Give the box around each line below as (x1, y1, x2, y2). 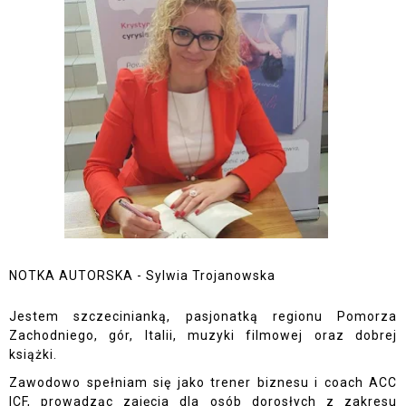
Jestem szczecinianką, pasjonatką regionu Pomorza (9, 308, 397, 324)
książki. (9, 346, 57, 362)
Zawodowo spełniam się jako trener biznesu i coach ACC (9, 375, 397, 391)
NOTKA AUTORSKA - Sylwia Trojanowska (9, 267, 275, 283)
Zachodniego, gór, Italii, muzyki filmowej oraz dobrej (9, 327, 397, 343)
